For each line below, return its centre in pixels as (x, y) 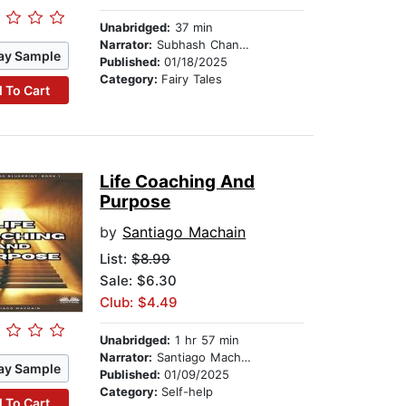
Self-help (188, 392)
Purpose (135, 202)
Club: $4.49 (139, 303)
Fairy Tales (192, 79)
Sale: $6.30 (139, 281)
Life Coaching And (178, 182)
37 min (192, 28)
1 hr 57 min (205, 340)
